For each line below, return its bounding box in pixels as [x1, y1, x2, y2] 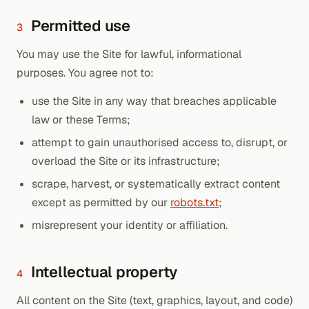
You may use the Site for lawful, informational [17, 47, 241, 61]
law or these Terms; [32, 112, 130, 127]
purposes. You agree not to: [17, 66, 154, 80]
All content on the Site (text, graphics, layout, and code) [17, 293, 292, 308]
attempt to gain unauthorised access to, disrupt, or [32, 135, 288, 150]
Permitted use [30, 16, 130, 35]
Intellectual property [30, 262, 179, 281]
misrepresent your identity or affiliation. [32, 218, 228, 232]
